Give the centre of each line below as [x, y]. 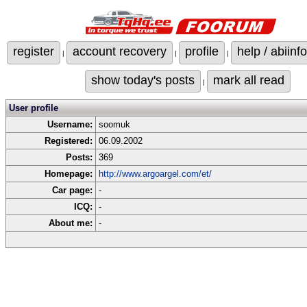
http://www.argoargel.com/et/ [155, 174]
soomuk [114, 124]
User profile [34, 108]
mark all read [249, 80]
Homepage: [69, 174]
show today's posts [143, 80]
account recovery [120, 51]
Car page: [72, 190]
